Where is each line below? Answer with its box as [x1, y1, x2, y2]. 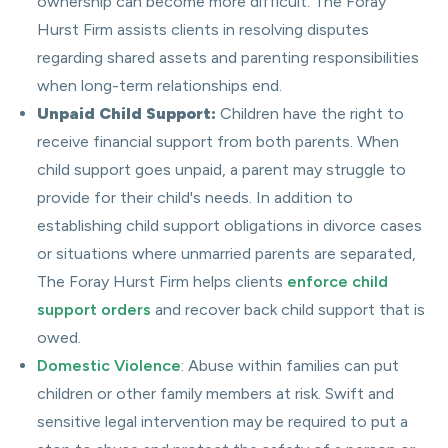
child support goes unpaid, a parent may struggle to [37, 160, 406, 179]
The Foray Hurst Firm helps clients [37, 272, 287, 291]
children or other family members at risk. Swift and [37, 384, 394, 403]
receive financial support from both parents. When [37, 132, 399, 151]
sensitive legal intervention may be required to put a [37, 412, 408, 431]
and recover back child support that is [151, 300, 425, 319]
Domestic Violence [37, 356, 181, 375]
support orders [37, 300, 151, 319]
